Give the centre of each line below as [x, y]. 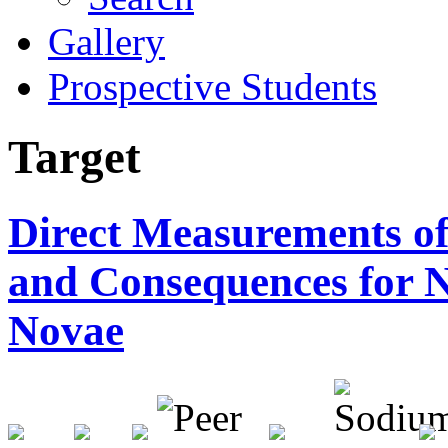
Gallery [106, 41]
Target [74, 157]
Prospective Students [212, 86]
